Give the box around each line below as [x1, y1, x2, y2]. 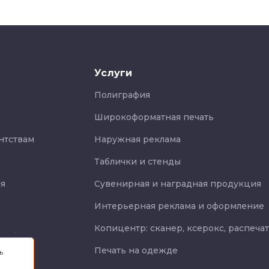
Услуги [94, 67, 132, 79]
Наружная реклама [94, 134, 181, 145]
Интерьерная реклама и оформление [94, 201, 264, 211]
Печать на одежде [94, 245, 178, 256]
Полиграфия [94, 89, 150, 100]
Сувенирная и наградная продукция [94, 178, 261, 189]
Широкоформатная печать [94, 112, 214, 122]
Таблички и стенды [94, 156, 181, 167]
